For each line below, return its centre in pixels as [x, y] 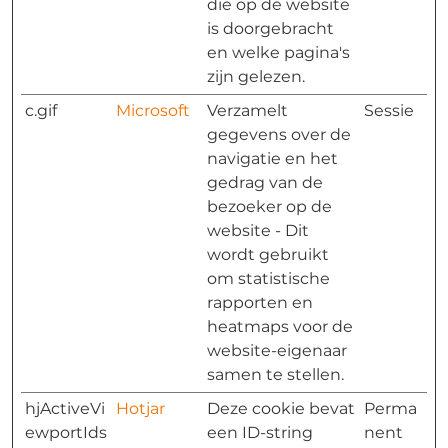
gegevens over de [279, 134]
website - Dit [258, 230]
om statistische [268, 278]
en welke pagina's [278, 52]
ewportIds [66, 432]
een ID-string [260, 432]
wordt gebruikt [268, 254]
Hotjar [140, 408]
